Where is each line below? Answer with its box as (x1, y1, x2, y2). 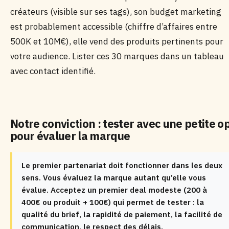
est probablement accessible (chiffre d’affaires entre (10, 21, 217, 32)
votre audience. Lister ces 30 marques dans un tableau (10, 51, 224, 62)
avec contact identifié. (10, 65, 96, 77)
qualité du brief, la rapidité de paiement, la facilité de (21, 210, 222, 219)
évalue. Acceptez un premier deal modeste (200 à (21, 185, 207, 195)
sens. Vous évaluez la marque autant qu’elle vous (21, 173, 206, 182)
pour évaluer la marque (10, 128, 130, 143)
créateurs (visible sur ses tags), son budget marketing (10, 6, 221, 17)
